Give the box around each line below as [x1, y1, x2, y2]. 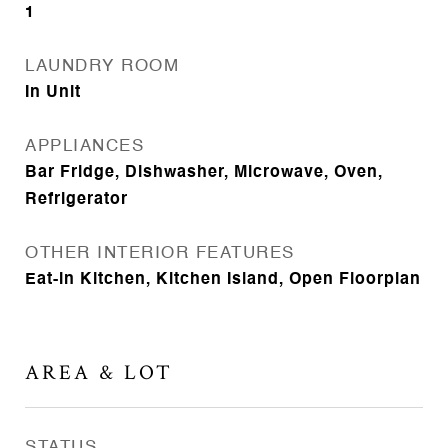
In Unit [25, 85, 81, 101]
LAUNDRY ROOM [25, 58, 179, 75]
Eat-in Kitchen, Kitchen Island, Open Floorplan [25, 272, 421, 288]
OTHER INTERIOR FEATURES [25, 245, 295, 262]
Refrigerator [25, 192, 128, 208]
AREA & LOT [25, 359, 173, 386]
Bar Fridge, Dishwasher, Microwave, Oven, [25, 165, 383, 181]
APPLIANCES [25, 138, 144, 155]
